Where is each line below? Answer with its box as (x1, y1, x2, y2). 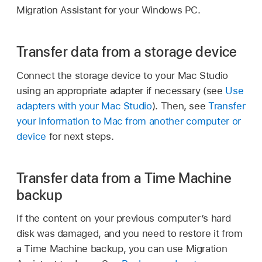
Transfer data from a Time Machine (16, 169, 232, 187)
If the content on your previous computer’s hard (16, 212, 231, 225)
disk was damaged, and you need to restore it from (16, 227, 243, 240)
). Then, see (151, 99, 209, 112)
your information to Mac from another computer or (16, 115, 241, 127)
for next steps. (46, 130, 114, 142)
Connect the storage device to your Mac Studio (16, 69, 228, 81)
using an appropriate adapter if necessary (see (16, 84, 226, 96)
